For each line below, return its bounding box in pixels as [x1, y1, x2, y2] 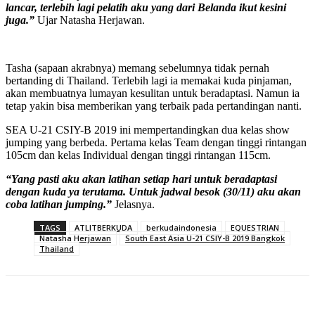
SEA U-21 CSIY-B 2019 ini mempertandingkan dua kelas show [6, 124, 290, 136]
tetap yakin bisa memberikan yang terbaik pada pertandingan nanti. [6, 100, 302, 112]
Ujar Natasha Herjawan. [34, 14, 145, 27]
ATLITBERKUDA [75, 222, 132, 233]
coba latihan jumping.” [6, 198, 112, 211]
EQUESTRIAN [231, 222, 279, 233]
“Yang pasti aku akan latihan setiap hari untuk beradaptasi [6, 173, 277, 186]
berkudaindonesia [146, 222, 217, 233]
